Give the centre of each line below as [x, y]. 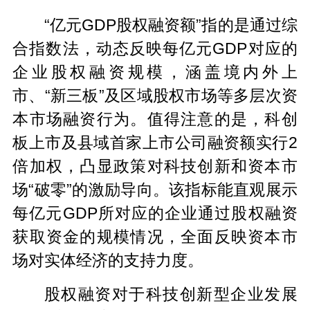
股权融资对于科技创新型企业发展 [171, 294]
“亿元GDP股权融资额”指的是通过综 [171, 25]
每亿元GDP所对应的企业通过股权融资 [155, 213]
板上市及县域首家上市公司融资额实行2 [155, 142]
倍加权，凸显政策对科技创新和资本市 [155, 166]
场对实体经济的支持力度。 [108, 260]
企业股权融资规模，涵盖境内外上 [155, 72]
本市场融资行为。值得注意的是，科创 [155, 119]
